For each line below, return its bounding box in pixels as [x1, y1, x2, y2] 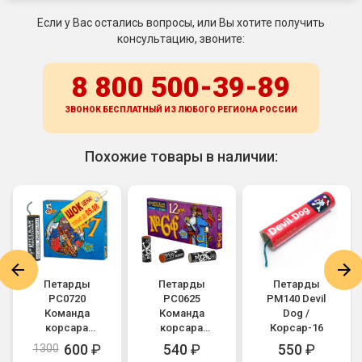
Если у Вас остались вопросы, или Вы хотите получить [37, 15, 325, 29]
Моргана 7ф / [33, 335, 100, 348]
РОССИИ [259, 104, 297, 114]
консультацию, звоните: [117, 32, 245, 45]
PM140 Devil [267, 292, 326, 305]
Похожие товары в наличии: [84, 147, 278, 165]
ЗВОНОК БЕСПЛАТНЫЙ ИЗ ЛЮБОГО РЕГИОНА [65, 104, 259, 114]
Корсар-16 [269, 321, 323, 334]
